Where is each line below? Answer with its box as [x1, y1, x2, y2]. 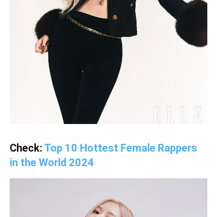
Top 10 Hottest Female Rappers [44, 142, 197, 155]
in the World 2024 [10, 156, 94, 169]
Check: [10, 142, 44, 155]
